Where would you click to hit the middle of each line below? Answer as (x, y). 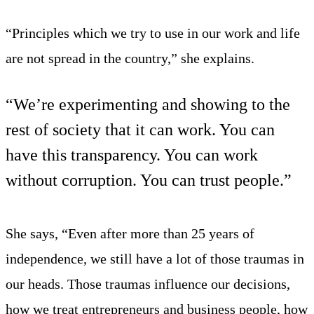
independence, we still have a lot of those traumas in (155, 258)
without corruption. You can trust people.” (149, 180)
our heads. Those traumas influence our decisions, (148, 284)
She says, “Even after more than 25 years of (130, 233)
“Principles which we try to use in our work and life (153, 33)
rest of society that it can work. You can (140, 129)
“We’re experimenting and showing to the (148, 104)
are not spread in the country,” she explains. (130, 58)
